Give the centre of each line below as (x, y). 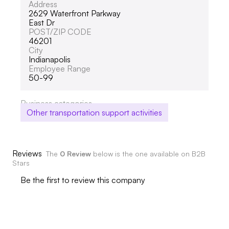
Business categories (56, 103)
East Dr (42, 22)
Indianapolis (50, 59)
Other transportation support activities (94, 112)
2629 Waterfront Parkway (75, 13)
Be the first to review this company (83, 180)
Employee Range (60, 68)
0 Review (75, 153)
